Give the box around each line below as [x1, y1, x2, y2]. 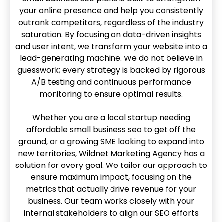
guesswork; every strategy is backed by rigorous [17, 64, 205, 76]
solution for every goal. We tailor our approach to [15, 159, 207, 171]
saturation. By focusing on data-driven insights [21, 28, 201, 40]
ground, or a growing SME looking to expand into [18, 135, 204, 147]
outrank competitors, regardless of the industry [18, 16, 204, 28]
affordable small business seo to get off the [26, 123, 196, 135]
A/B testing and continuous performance [31, 76, 191, 88]
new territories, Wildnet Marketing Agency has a [17, 147, 205, 159]
